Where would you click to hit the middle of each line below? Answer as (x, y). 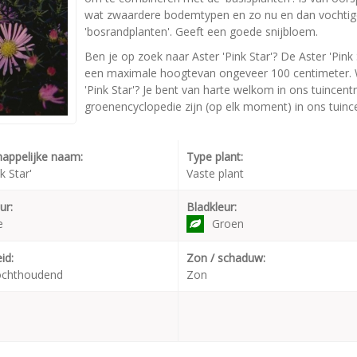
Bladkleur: (212, 207)
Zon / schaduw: (226, 258)
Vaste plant (215, 174)
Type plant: (215, 157)
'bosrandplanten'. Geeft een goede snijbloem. (201, 31)
